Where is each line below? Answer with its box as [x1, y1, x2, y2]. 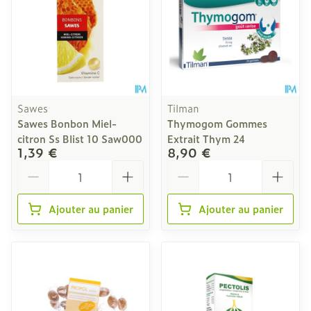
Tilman [167, 101, 199, 115]
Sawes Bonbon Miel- [17, 116, 117, 131]
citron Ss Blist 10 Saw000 [17, 131, 142, 146]
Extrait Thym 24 [167, 131, 245, 146]
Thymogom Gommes [167, 116, 267, 131]
